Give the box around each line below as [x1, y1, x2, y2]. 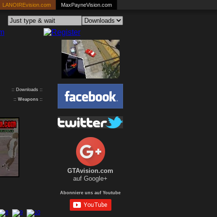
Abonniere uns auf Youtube [60, 190, 121, 195]
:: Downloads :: [12, 87, 43, 92]
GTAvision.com [67, 167, 113, 174]
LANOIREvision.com [2, 2, 51, 8]
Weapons [18, 97, 38, 102]
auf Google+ [73, 175, 108, 182]
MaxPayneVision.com [61, 2, 112, 8]
